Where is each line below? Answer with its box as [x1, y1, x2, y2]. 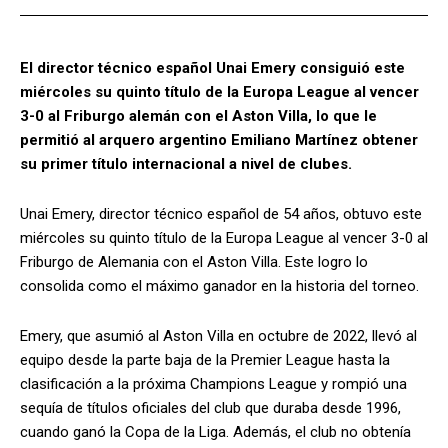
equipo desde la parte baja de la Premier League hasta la [20, 350, 390, 369]
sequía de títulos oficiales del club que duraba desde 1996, [20, 398, 401, 417]
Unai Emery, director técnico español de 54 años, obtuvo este [20, 204, 422, 223]
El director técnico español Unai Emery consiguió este [20, 58, 405, 77]
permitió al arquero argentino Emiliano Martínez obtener [20, 130, 418, 149]
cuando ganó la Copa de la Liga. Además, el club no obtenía [20, 422, 411, 441]
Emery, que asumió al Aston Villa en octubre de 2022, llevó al [20, 326, 417, 345]
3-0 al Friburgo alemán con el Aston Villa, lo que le [20, 106, 377, 125]
